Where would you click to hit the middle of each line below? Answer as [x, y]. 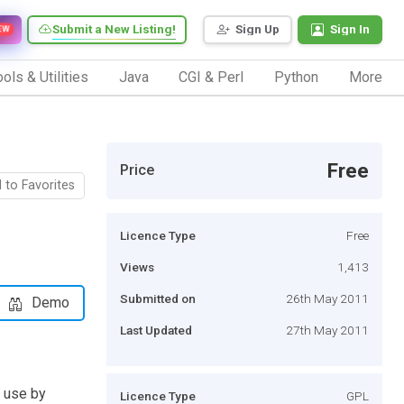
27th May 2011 [327, 330]
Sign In [350, 29]
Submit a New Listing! [114, 29]
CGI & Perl [211, 77]
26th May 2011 [327, 298]
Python [297, 77]
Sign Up [257, 29]
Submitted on [158, 298]
